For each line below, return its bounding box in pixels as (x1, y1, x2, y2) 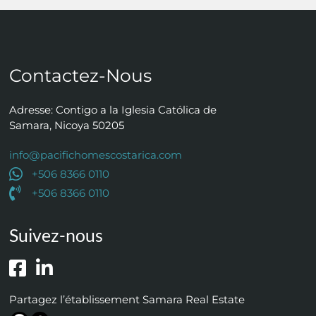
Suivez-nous (8, 224, 103, 245)
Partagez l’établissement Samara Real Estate (8, 292, 245, 306)
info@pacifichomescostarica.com (8, 147, 182, 162)
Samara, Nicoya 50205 (8, 118, 124, 132)
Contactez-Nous (8, 64, 152, 86)
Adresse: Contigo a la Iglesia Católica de (8, 102, 217, 116)
